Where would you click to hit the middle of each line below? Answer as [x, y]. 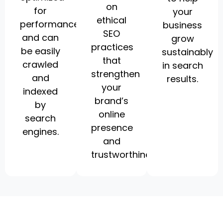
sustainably [188, 52]
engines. [40, 132]
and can [41, 38]
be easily [40, 51]
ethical [111, 20]
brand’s [111, 101]
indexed [41, 92]
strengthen [115, 74]
